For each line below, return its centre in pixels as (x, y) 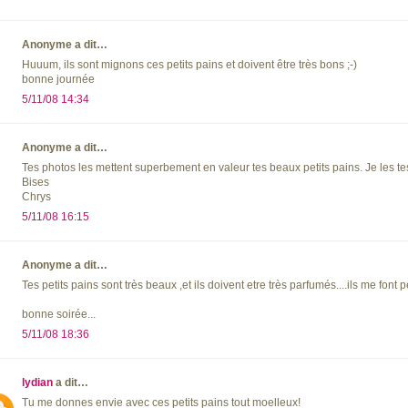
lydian (37, 383)
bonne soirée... (59, 315)
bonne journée (58, 80)
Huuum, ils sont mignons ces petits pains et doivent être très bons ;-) (189, 65)
